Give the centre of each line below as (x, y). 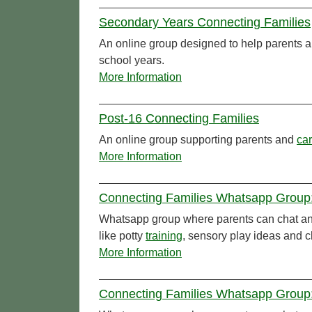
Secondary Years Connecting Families (205, 23)
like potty (122, 236)
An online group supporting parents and (198, 140)
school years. (132, 61)
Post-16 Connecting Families (179, 119)
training (164, 236)
